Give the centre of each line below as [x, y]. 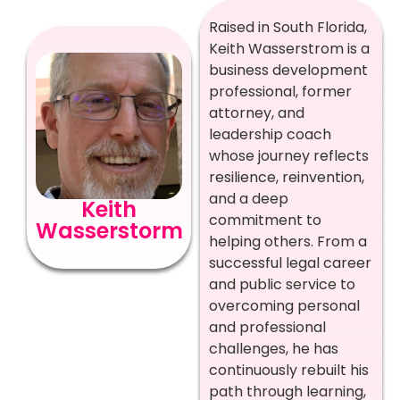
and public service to [282, 284]
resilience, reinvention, [287, 177]
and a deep [249, 199]
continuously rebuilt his [289, 370]
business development [288, 70]
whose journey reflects [289, 156]
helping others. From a [288, 242]
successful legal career [290, 263]
